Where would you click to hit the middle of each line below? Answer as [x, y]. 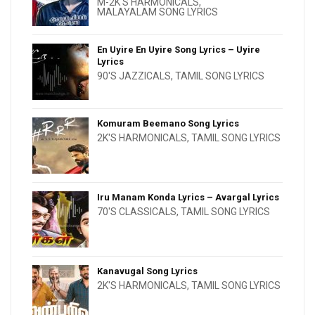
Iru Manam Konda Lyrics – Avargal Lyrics [188, 198]
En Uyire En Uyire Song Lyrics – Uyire [179, 50]
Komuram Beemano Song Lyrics [168, 124]
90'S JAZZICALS [134, 76]
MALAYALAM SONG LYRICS [157, 12]
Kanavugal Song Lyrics [147, 271]
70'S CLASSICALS [137, 212]
